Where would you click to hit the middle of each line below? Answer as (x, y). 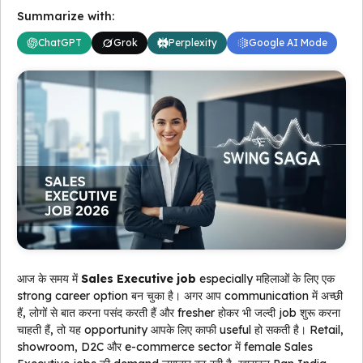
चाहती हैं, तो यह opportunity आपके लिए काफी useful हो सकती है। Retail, (180, 330)
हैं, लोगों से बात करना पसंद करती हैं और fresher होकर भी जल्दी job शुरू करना (179, 313)
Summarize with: (66, 16)
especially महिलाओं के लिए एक (265, 279)
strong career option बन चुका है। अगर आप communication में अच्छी (180, 296)
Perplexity (193, 43)
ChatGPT (60, 43)
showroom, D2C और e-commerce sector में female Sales (165, 347)
